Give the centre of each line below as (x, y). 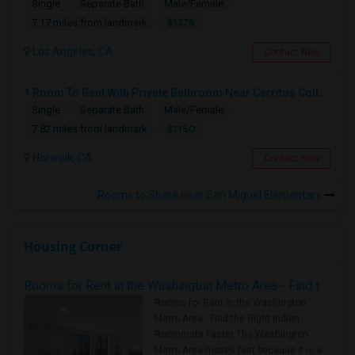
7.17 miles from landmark (90, 23)
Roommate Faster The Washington (231, 334)
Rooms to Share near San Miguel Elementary (211, 195)
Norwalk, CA (61, 158)
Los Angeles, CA (72, 52)
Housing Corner (73, 246)
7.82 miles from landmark (90, 129)
